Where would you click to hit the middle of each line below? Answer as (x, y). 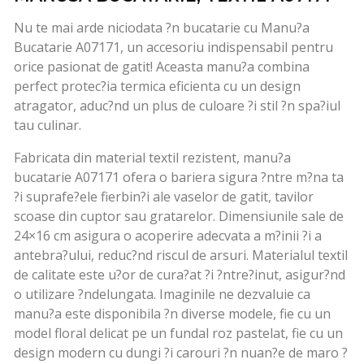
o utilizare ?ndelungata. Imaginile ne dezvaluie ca (162, 295)
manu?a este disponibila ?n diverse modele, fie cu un (172, 314)
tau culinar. (48, 126)
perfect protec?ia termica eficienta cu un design (157, 87)
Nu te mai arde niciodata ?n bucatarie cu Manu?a (162, 28)
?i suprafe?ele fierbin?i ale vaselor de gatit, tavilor (164, 197)
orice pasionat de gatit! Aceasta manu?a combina (162, 67)
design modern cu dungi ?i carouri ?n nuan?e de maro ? (181, 353)
